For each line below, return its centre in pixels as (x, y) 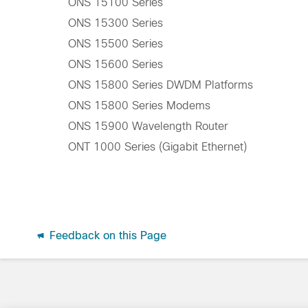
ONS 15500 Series (115, 44)
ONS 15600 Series (115, 65)
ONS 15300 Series (115, 23)
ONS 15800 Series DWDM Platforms (160, 85)
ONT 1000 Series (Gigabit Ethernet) (157, 147)
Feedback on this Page (106, 235)
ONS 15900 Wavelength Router (148, 126)
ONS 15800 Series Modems (139, 106)
